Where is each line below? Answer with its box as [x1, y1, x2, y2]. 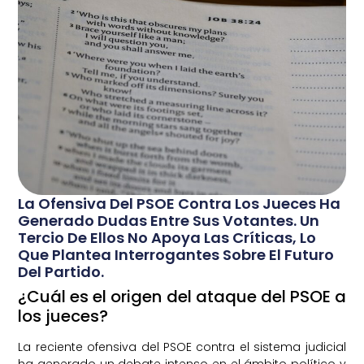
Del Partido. [18, 262, 105, 283]
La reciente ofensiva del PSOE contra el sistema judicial [18, 339, 346, 356]
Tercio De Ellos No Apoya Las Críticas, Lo [18, 227, 317, 249]
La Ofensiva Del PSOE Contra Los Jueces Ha [18, 193, 341, 214]
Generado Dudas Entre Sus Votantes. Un [18, 210, 320, 232]
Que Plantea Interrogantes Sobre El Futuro [18, 245, 335, 266]
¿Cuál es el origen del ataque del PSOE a [18, 285, 346, 309]
